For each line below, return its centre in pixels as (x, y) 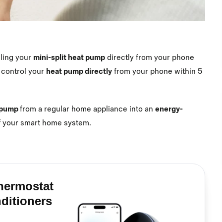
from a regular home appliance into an (87, 109)
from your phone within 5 (157, 72)
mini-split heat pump (69, 58)
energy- (169, 109)
